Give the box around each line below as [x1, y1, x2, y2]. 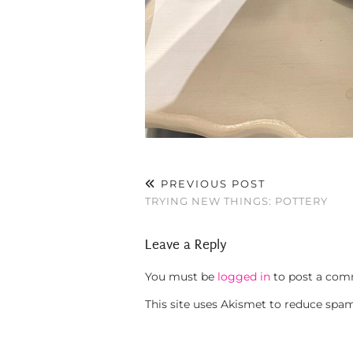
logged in [217, 269, 270, 284]
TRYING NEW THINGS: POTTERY [145, 195, 328, 208]
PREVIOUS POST [157, 177, 266, 191]
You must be [145, 269, 217, 284]
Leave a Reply [145, 237, 227, 253]
